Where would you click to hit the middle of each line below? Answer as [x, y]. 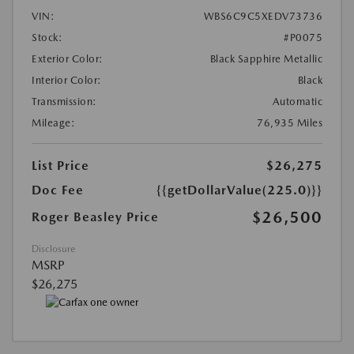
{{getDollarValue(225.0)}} [239, 190]
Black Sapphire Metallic [266, 58]
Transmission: [64, 101]
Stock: [47, 37]
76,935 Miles [290, 122]
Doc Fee [58, 190]
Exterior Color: [68, 58]
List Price [60, 165]
